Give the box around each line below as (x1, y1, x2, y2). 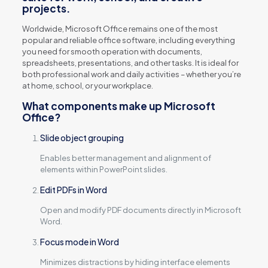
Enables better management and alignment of (39, 153, 211, 163)
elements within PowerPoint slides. (39, 165, 167, 174)
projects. (22, 2, 70, 15)
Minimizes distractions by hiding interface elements (39, 257, 230, 267)
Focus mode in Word (39, 236, 119, 247)
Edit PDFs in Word (39, 184, 107, 195)
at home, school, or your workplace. (22, 81, 153, 90)
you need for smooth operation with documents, (22, 47, 202, 56)
